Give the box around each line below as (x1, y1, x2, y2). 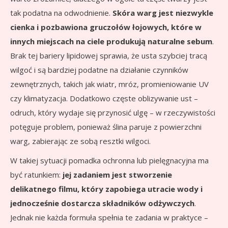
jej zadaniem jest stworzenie (63, 169, 172, 180)
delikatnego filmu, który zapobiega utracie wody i (10, 183, 203, 194)
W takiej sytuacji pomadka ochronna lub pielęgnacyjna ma (10, 155, 209, 165)
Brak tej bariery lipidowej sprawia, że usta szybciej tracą (10, 50, 207, 61)
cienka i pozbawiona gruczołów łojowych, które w (10, 21, 202, 32)
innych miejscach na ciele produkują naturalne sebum (10, 36, 212, 46)
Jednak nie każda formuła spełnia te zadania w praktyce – (10, 212, 208, 222)
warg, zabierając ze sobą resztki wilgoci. (10, 135, 151, 146)
